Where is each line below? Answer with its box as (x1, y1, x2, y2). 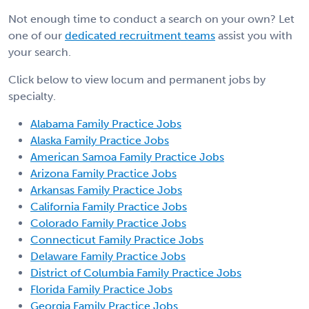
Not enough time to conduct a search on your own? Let (8, 12, 295, 26)
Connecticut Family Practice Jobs (30, 232, 203, 246)
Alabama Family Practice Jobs (30, 117, 181, 130)
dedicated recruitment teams (65, 28, 215, 42)
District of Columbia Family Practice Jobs (30, 266, 241, 279)
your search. (8, 45, 71, 59)
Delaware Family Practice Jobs (30, 249, 186, 263)
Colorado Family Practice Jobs (30, 216, 186, 230)
